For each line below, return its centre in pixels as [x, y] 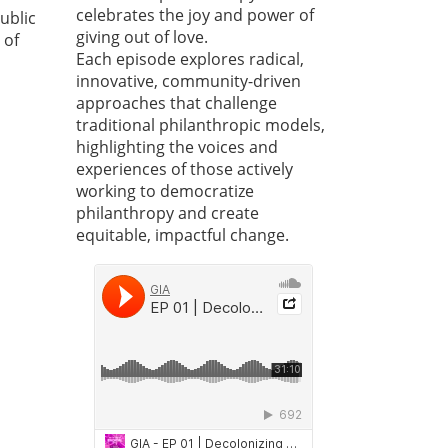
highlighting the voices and [177, 147]
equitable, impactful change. [182, 235]
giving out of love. [142, 37]
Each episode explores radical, [190, 59]
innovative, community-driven [188, 81]
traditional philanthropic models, [200, 125]
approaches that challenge [176, 103]
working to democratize [165, 191]
